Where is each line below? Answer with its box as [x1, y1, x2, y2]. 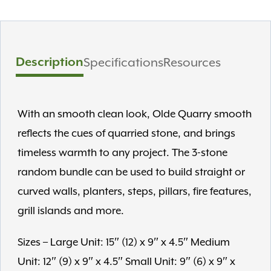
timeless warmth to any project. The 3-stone [18, 146, 227, 158]
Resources [163, 55, 221, 70]
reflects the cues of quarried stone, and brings [18, 127, 235, 139]
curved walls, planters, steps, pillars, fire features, [18, 185, 252, 197]
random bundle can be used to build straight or [18, 166, 245, 178]
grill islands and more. [18, 204, 124, 217]
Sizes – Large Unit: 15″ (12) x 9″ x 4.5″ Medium [18, 236, 230, 248]
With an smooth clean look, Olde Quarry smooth [18, 108, 252, 120]
